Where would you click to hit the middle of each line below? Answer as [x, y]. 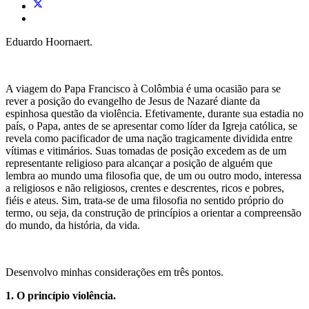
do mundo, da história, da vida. [73, 225]
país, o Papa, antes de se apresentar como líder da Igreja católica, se [151, 126]
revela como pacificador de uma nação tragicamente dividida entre [149, 138]
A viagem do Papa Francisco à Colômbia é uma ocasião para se [143, 88]
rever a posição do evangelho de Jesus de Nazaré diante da [133, 101]
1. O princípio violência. [61, 295]
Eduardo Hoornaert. [49, 41]
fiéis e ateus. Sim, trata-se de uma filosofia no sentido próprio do [144, 200]
